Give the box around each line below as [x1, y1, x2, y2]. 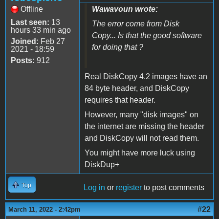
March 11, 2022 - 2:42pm [8, 205, 81, 213]
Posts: [11, 56, 35, 65]
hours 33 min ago [11, 25, 71, 34]
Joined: [11, 37, 39, 45]
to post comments [142, 183, 204, 192]
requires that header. [85, 95, 155, 104]
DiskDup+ [85, 160, 119, 169]
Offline [21, 4, 43, 13]
